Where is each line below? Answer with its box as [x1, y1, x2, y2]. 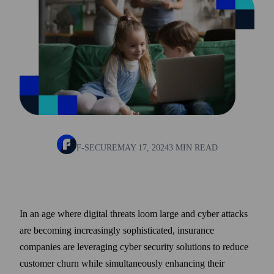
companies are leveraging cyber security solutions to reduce [20, 241, 248, 252]
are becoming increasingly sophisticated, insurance [20, 224, 214, 235]
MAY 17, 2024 [117, 143, 169, 152]
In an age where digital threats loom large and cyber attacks [20, 208, 248, 219]
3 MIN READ [168, 143, 218, 152]
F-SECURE [76, 143, 117, 152]
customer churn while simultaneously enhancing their [20, 257, 224, 268]
